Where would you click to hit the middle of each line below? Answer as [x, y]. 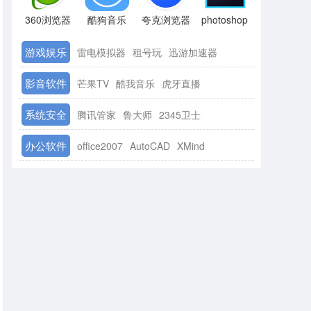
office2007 [100, 146]
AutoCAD [150, 146]
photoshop [225, 19]
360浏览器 [48, 19]
